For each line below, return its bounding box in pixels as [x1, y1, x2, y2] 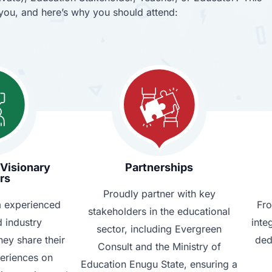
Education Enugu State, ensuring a [81, 258, 237, 271]
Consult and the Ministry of [97, 240, 221, 253]
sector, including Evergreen [97, 223, 222, 236]
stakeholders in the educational [88, 205, 230, 218]
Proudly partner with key [103, 188, 216, 200]
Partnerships [125, 161, 193, 174]
